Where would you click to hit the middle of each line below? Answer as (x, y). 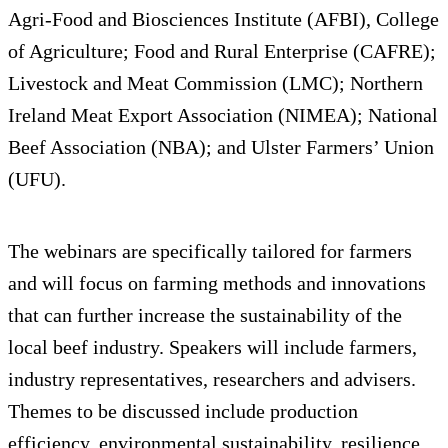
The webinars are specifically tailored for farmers (210, 251)
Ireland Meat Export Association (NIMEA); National (223, 115)
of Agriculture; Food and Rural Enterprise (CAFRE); (222, 51)
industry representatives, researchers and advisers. (212, 379)
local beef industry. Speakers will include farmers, (212, 347)
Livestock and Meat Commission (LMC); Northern (215, 83)
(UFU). (37, 179)
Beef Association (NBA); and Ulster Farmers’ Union (221, 147)
